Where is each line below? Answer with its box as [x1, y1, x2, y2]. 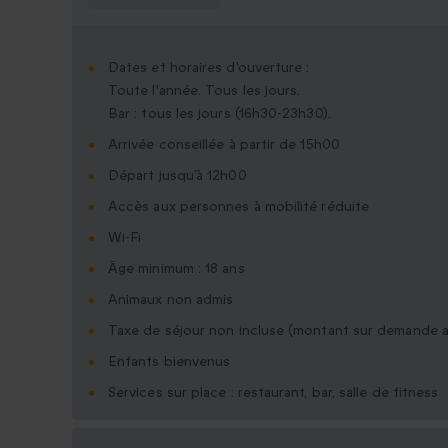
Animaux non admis [108, 290, 234, 310]
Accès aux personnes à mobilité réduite [108, 197, 370, 217]
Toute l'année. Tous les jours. [108, 81, 301, 101]
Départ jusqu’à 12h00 [108, 166, 247, 186]
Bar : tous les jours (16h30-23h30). [108, 104, 331, 124]
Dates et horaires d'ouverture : [108, 58, 310, 78]
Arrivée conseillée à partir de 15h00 [108, 135, 340, 155]
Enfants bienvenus [108, 352, 231, 372]
